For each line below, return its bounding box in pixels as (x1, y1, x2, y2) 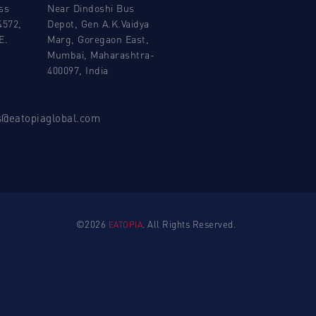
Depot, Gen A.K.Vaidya (47, 17, 150, 30)
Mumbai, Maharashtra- (47, 48, 154, 61)
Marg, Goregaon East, (47, 32, 149, 45)
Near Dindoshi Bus (47, 1, 135, 14)
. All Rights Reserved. (142, 218, 236, 230)
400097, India (47, 63, 109, 76)
